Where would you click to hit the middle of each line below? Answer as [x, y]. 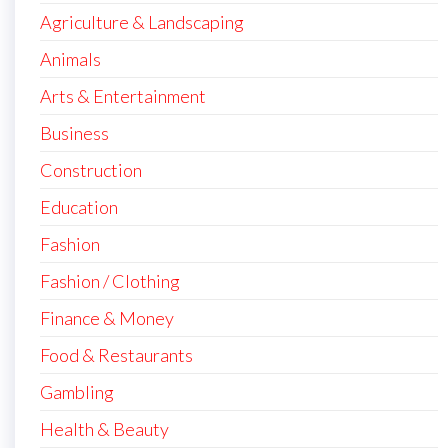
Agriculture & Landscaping [142, 22]
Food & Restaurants [116, 355]
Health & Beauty [104, 429]
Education [79, 207]
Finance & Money [107, 318]
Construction [91, 170]
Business [74, 133]
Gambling [77, 392]
